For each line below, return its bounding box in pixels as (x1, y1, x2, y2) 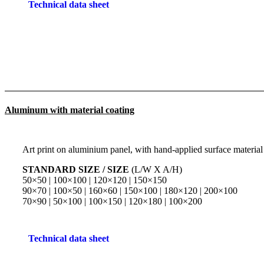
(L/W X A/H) (129, 164, 182, 174)
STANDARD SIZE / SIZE (22, 164, 129, 174)
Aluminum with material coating (5, 105, 134, 115)
